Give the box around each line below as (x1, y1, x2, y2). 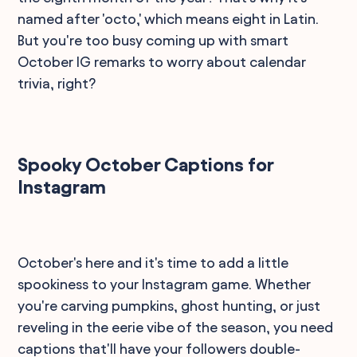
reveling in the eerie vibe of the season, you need (18, 319, 334, 335)
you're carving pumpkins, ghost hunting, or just (18, 297, 321, 313)
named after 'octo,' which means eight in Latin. (18, 10, 320, 26)
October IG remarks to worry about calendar (18, 53, 307, 69)
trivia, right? (18, 75, 96, 91)
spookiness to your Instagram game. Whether (18, 276, 312, 292)
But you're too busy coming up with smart (18, 32, 289, 48)
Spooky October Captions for (18, 154, 274, 175)
